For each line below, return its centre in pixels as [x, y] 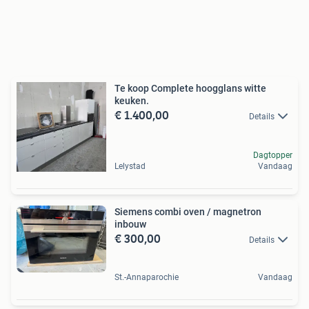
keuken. [132, 100]
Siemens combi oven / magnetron [188, 211]
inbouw [130, 224]
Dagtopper [273, 155]
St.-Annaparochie [147, 277]
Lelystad [130, 166]
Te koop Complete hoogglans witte [155, 88]
